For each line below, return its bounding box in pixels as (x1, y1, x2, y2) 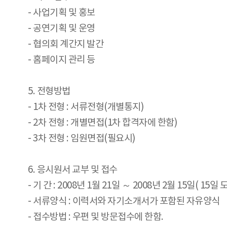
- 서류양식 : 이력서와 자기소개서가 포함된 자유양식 (28, 196, 220, 207)
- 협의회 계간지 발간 (28, 39, 103, 50)
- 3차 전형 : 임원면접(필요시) (28, 133, 135, 144)
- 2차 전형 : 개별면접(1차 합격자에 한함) (28, 118, 177, 129)
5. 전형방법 (28, 86, 70, 97)
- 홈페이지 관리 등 (28, 55, 95, 66)
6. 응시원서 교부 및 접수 (28, 165, 118, 176)
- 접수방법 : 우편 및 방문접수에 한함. (28, 212, 164, 223)
